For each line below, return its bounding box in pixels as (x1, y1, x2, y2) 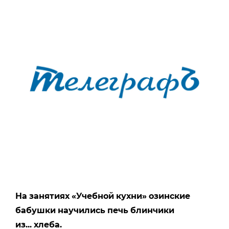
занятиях (29, 191, 70, 201)
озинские (149, 191, 190, 201)
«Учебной (72, 191, 114, 201)
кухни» (116, 191, 147, 201)
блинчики (130, 205, 174, 215)
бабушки (15, 205, 56, 215)
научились (58, 205, 105, 215)
